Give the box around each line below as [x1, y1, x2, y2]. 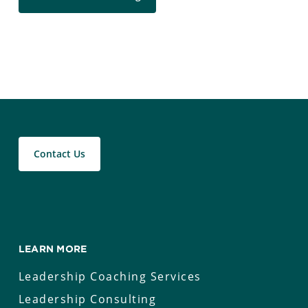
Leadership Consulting [18, 291, 157, 307]
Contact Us [33, 147, 85, 160]
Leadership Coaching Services [18, 269, 201, 284]
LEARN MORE [18, 243, 87, 254]
